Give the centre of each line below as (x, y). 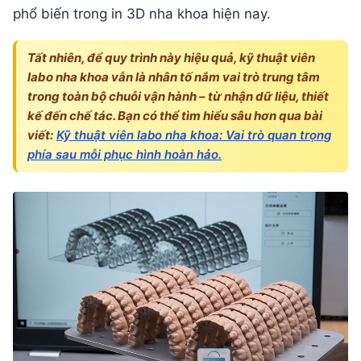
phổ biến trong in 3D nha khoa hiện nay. (142, 13)
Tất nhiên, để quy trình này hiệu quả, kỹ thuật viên (171, 57)
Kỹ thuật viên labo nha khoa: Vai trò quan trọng (194, 135)
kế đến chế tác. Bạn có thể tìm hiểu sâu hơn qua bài (175, 115)
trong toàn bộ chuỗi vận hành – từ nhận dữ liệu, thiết (178, 96)
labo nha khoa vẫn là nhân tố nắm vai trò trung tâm (174, 77)
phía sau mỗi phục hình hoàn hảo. (124, 154)
